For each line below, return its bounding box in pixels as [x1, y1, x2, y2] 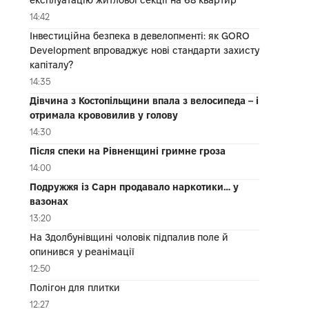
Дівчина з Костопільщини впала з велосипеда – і [29, 94, 259, 106]
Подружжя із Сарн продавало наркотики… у [29, 181, 239, 192]
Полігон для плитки [29, 281, 120, 293]
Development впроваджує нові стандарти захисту [29, 44, 259, 56]
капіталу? [29, 59, 73, 70]
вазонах [29, 195, 68, 207]
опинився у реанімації [29, 246, 134, 257]
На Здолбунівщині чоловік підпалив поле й [29, 231, 228, 243]
